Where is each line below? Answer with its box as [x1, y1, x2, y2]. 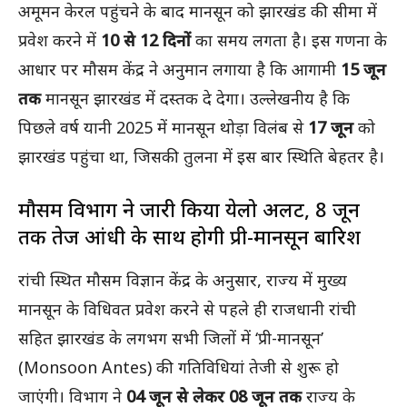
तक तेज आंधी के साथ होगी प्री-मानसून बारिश [18, 223, 361, 251]
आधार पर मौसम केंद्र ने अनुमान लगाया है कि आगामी [18, 58, 341, 81]
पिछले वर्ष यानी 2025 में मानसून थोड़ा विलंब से [18, 116, 308, 139]
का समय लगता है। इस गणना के [191, 29, 387, 52]
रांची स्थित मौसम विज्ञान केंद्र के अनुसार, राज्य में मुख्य [18, 269, 347, 292]
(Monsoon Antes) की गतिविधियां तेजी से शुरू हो [18, 356, 339, 379]
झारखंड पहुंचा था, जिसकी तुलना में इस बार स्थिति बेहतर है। [18, 145, 384, 168]
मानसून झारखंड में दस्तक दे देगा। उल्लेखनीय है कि [41, 87, 350, 110]
